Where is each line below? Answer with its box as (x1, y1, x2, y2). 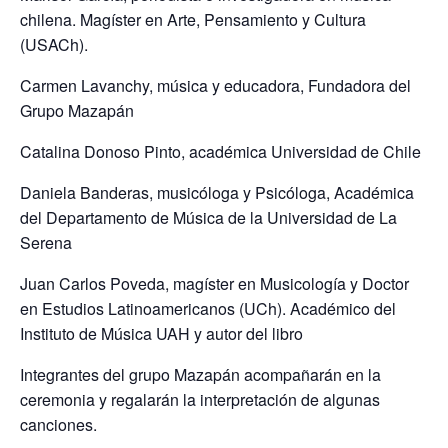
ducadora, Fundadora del (233, 74, 411, 98)
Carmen (20, 74, 81, 98)
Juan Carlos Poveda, (20, 272, 173, 296)
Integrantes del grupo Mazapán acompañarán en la (20, 363, 381, 387)
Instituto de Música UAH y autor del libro (20, 322, 303, 346)
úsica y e (170, 74, 233, 98)
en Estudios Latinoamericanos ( (20, 297, 244, 321)
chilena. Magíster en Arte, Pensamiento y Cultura (20, 8, 366, 32)
